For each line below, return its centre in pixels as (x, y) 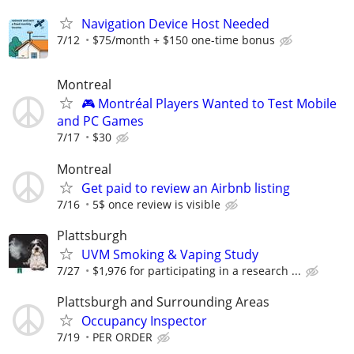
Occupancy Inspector (144, 320)
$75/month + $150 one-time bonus (184, 40)
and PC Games (100, 121)
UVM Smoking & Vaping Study (170, 254)
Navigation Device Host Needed (175, 24)
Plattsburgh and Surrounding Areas (163, 301)
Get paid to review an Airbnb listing (186, 188)
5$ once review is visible (156, 204)
